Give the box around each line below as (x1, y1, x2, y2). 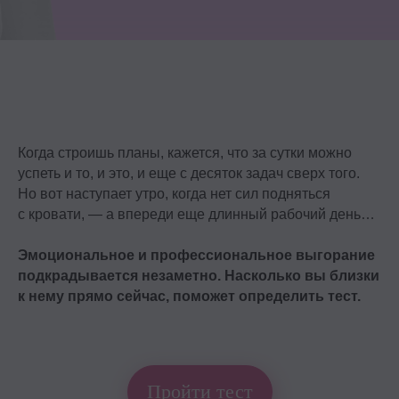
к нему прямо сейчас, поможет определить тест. (18, 289, 361, 304)
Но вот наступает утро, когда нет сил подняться (18, 186, 330, 201)
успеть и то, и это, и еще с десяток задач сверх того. (18, 166, 360, 181)
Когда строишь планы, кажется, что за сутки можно (18, 145, 352, 160)
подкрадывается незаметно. (18, 268, 224, 283)
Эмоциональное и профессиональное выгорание (18, 248, 375, 263)
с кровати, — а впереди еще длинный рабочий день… (18, 207, 375, 222)
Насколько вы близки (224, 268, 379, 283)
